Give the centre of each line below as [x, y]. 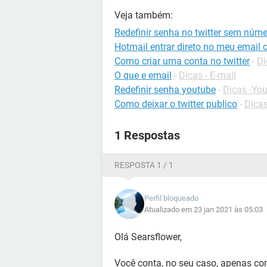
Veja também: [144, 15]
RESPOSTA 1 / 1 [144, 165]
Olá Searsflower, [148, 237]
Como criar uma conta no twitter [182, 61]
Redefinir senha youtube [165, 90]
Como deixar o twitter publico [176, 104]
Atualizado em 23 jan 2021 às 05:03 [204, 209]
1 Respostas [147, 135]
